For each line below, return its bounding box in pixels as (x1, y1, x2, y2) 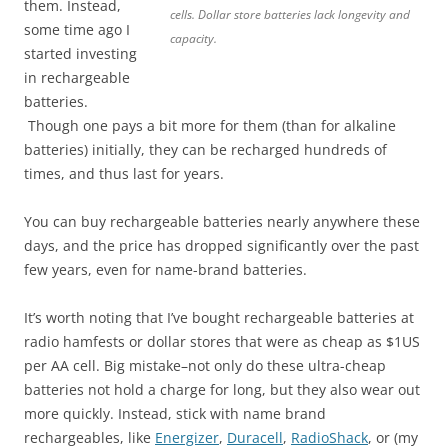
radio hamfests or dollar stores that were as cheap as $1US (24, 332, 420, 352)
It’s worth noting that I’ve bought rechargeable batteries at (24, 308, 414, 328)
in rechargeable (24, 68, 130, 88)
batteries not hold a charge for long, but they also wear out (24, 380, 420, 400)
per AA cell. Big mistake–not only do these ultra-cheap (24, 356, 386, 376)
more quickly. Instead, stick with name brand (24, 404, 326, 424)
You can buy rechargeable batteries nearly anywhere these (24, 212, 420, 232)
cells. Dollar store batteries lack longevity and (170, 6, 410, 24)
